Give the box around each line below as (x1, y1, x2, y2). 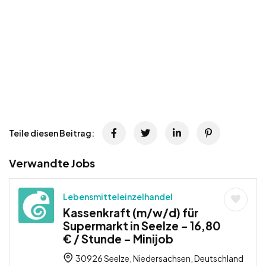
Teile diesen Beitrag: (9, 127, 94, 138)
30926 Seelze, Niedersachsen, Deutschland (74, 252, 243, 264)
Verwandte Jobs (9, 156, 95, 170)
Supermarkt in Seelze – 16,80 (63, 218, 221, 233)
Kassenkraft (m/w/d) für (63, 205, 198, 220)
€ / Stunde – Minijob (63, 231, 173, 246)
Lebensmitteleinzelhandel (63, 191, 173, 202)
